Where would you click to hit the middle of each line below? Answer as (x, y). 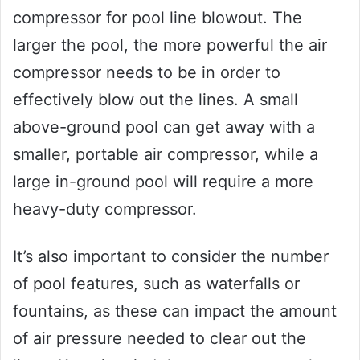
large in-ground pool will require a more (163, 182)
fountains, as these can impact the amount (175, 311)
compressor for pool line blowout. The (157, 18)
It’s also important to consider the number (171, 257)
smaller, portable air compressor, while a (166, 155)
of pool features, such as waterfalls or (156, 284)
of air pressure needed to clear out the (160, 339)
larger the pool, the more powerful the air (170, 45)
